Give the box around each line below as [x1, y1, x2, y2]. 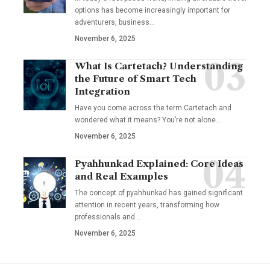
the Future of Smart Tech [75, 72, 196, 84]
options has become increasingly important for [75, 5, 230, 14]
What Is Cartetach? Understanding [75, 60, 243, 72]
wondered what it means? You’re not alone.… [75, 115, 223, 124]
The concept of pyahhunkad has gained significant [75, 188, 243, 197]
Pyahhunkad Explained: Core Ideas [75, 157, 243, 169]
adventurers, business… [75, 17, 155, 27]
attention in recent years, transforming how [75, 200, 219, 209]
